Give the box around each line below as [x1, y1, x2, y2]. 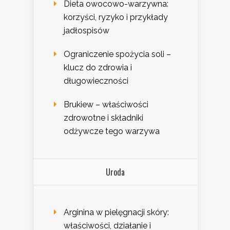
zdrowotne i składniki [64, 113, 143, 123]
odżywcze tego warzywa [64, 126, 160, 137]
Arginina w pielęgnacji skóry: [64, 207, 169, 218]
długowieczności [64, 76, 128, 86]
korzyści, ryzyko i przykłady [64, 12, 168, 23]
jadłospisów [64, 26, 109, 36]
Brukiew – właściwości [64, 100, 148, 110]
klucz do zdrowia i [64, 63, 132, 73]
